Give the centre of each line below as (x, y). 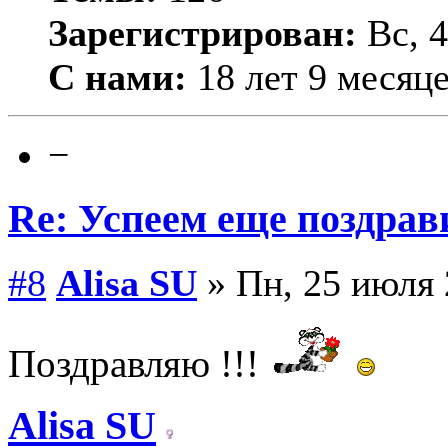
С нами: (117, 77)
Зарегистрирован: (202, 33)
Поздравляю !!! (138, 363)
